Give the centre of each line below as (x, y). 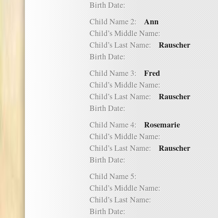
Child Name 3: (117, 73)
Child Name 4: (117, 125)
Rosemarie (162, 125)
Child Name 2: (117, 21)
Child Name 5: (117, 176)
